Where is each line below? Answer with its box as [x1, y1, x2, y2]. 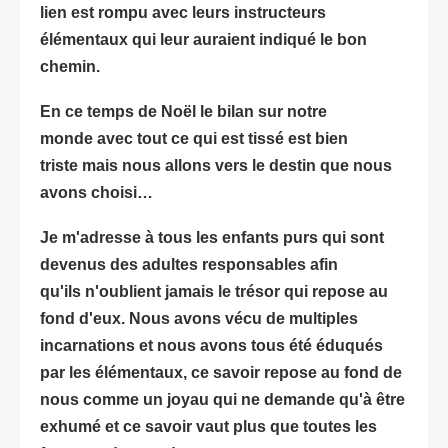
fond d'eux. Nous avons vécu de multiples [40, 309, 358, 327]
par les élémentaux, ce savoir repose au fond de [40, 363, 402, 381]
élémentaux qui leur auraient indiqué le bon [40, 30, 367, 48]
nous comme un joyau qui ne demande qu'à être [40, 390, 405, 408]
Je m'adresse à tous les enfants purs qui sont [40, 228, 384, 246]
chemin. [40, 57, 100, 75]
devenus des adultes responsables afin [40, 255, 338, 273]
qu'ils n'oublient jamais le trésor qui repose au [40, 282, 388, 300]
